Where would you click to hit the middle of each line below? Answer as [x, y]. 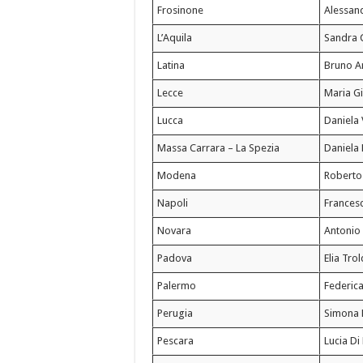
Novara [175, 231]
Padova [175, 258]
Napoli [173, 203]
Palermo [177, 286]
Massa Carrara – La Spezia [219, 148]
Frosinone [181, 11]
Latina [171, 66]
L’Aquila [175, 38]
